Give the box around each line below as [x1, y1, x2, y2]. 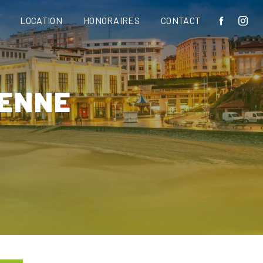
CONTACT [161, 15, 201, 26]
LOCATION [20, 15, 62, 26]
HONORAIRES [83, 15, 140, 26]
